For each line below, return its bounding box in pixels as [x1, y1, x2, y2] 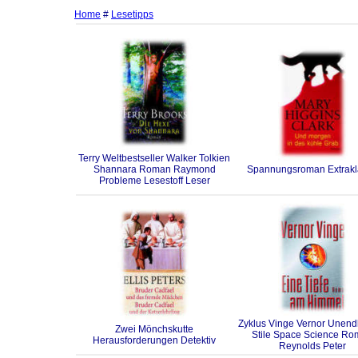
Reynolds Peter [279, 340, 346, 352]
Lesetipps [111, 9, 153, 20]
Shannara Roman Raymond [93, 164, 216, 175]
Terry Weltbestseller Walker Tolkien [78, 153, 230, 164]
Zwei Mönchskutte [115, 324, 193, 335]
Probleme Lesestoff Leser [98, 175, 210, 186]
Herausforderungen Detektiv [93, 335, 216, 346]
